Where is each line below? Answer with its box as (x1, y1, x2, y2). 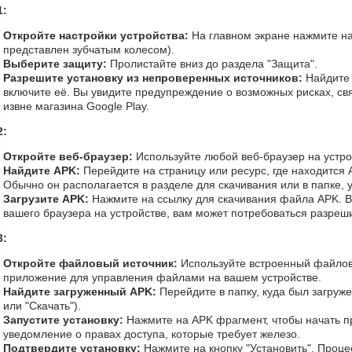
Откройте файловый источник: (3, 257, 178, 269)
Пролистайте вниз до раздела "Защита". (107, 57, 317, 70)
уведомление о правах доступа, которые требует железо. (3, 328, 300, 340)
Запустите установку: (3, 313, 123, 326)
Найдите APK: (3, 164, 80, 177)
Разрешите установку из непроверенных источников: (3, 71, 302, 84)
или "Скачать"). (3, 299, 81, 312)
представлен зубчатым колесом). (3, 43, 174, 56)
